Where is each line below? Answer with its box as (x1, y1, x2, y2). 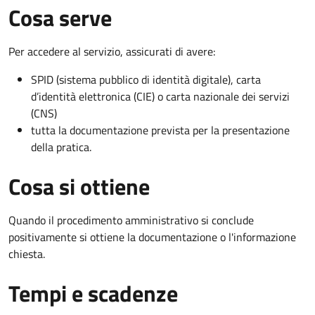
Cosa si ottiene (8, 169, 150, 203)
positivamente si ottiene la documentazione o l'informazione (8, 228, 296, 245)
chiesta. (8, 245, 45, 262)
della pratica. (31, 138, 91, 155)
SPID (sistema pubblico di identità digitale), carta (31, 70, 261, 88)
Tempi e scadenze (8, 276, 178, 310)
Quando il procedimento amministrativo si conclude (8, 211, 254, 229)
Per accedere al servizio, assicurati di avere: (8, 42, 215, 60)
